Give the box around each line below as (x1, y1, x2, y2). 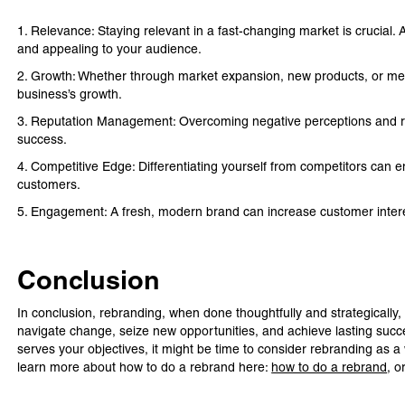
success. (17, 132, 79, 146)
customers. (17, 177, 89, 192)
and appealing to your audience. (17, 42, 202, 56)
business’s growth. (17, 87, 123, 101)
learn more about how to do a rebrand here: (17, 360, 272, 374)
